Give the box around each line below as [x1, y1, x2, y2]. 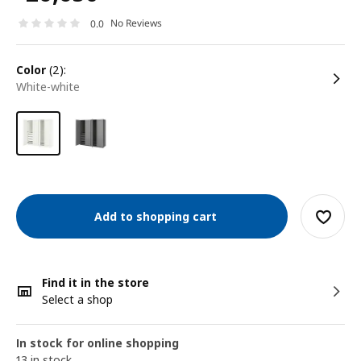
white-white [27, 79, 83, 94]
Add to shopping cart [87, 208, 217, 224]
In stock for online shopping [16, 335, 179, 351]
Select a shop [42, 292, 113, 307]
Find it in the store [42, 275, 149, 290]
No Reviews [110, 16, 162, 31]
